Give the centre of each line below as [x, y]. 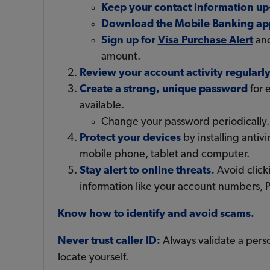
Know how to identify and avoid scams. [156, 214]
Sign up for [129, 40]
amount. [121, 57]
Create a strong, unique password [163, 89]
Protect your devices [130, 138]
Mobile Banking [214, 24]
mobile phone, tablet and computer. [164, 154]
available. [102, 105]
